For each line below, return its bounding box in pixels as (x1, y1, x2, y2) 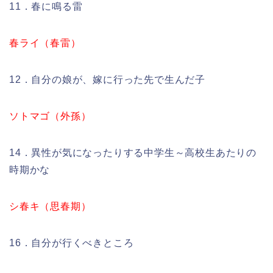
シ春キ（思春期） (9, 201, 91, 212)
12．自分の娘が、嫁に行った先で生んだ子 (9, 74, 205, 85)
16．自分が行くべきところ (9, 238, 134, 249)
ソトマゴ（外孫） (9, 111, 91, 122)
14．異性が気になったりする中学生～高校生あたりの (9, 147, 257, 158)
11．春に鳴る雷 (9, 1, 83, 12)
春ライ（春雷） (9, 38, 81, 49)
